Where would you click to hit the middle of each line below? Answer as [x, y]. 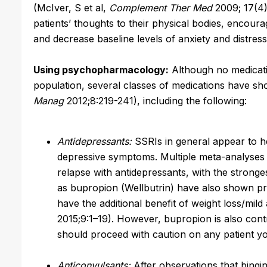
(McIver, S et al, [71, 7]
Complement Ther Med [161, 7]
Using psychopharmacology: [101, 69]
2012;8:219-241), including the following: [155, 100]
